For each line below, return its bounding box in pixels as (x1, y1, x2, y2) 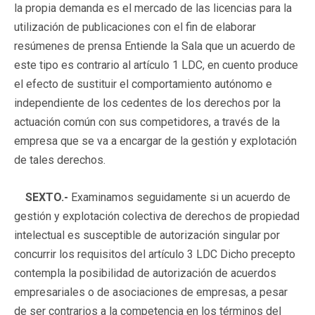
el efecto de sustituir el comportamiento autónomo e (14, 77, 272, 91)
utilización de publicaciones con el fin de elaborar (14, 20, 256, 34)
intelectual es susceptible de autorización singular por (14, 228, 280, 242)
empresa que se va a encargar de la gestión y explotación (14, 134, 297, 148)
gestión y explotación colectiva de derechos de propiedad (14, 209, 300, 223)
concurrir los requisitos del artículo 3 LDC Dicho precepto (14, 247, 295, 261)
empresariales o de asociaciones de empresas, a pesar (14, 285, 288, 299)
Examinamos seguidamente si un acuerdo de (68, 190, 290, 204)
